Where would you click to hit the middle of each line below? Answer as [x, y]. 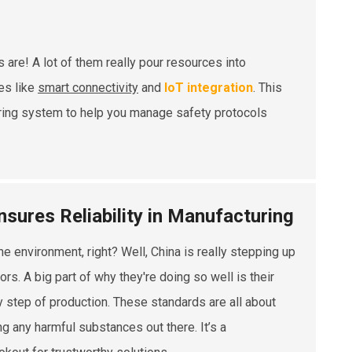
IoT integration [209, 87]
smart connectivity [88, 87]
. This [268, 87]
